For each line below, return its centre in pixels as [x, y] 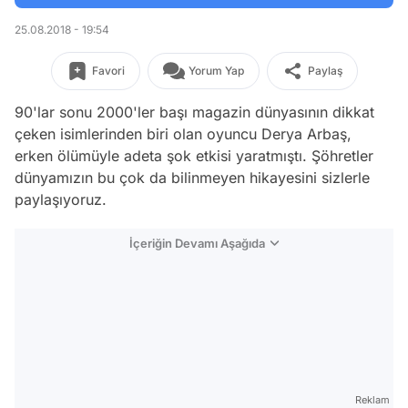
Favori [108, 71]
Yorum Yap [216, 71]
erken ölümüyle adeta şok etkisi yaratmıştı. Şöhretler [194, 156]
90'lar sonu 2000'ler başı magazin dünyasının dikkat [194, 112]
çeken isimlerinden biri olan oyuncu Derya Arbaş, [183, 134]
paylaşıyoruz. [61, 199]
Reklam [372, 400]
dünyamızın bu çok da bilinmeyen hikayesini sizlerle [192, 178]
